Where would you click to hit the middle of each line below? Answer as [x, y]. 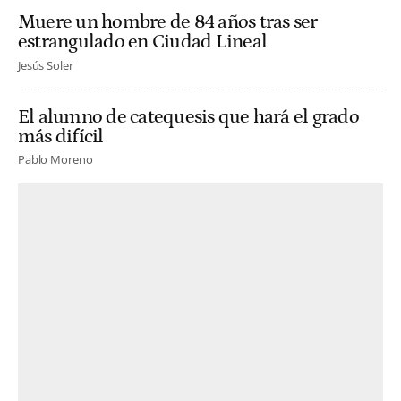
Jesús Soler [46, 65]
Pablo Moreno [55, 159]
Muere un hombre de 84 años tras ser [168, 22]
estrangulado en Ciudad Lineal [143, 42]
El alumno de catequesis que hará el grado [188, 116]
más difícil [61, 136]
